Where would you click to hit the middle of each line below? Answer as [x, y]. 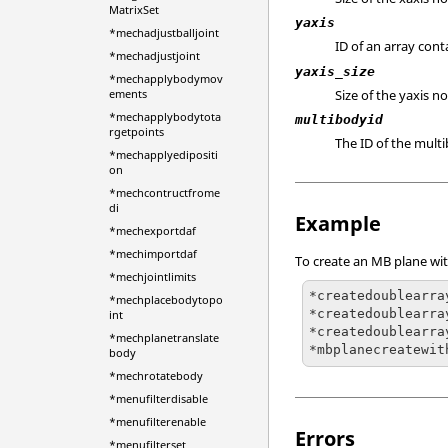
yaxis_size [335, 71]
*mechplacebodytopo [165, 299]
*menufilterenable [157, 421]
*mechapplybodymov [165, 78]
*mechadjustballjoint [163, 32]
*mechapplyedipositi [163, 154]
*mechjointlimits [152, 276]
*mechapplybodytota [164, 116]
